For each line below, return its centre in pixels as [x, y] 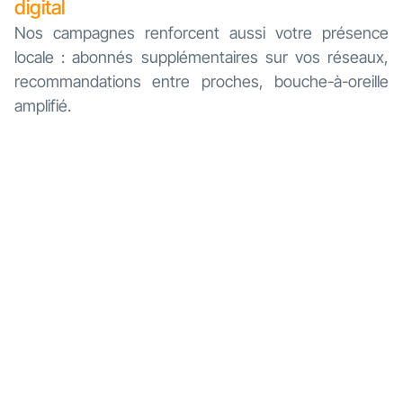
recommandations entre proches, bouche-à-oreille [201, 82]
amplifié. [43, 106]
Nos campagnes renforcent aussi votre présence [201, 33]
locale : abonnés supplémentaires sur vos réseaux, [201, 58]
